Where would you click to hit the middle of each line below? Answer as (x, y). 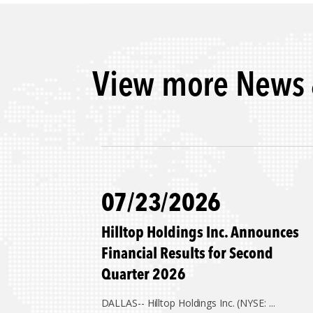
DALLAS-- (124, 303)
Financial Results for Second (187, 254)
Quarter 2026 (143, 275)
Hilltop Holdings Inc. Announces (200, 233)
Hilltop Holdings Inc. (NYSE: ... (211, 303)
